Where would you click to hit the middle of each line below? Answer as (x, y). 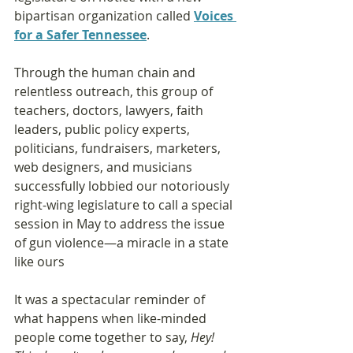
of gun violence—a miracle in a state (123, 242)
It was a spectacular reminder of (111, 299)
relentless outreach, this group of (115, 91)
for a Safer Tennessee (80, 34)
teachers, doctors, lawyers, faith (110, 110)
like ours (39, 261)
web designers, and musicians (105, 167)
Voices (215, 15)
